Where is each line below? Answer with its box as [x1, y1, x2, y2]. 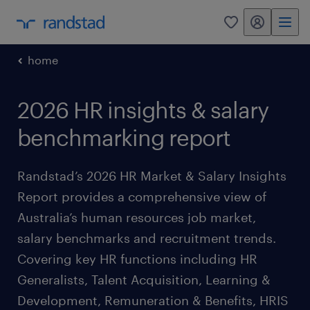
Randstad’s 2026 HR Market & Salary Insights [17, 168, 286, 183]
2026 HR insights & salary [17, 97, 268, 122]
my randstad [250, 21, 300, 32]
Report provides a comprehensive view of [17, 189, 266, 204]
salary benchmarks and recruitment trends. [17, 230, 276, 246]
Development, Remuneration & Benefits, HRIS [17, 293, 289, 308]
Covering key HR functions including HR [17, 251, 257, 266]
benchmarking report [17, 125, 230, 150]
